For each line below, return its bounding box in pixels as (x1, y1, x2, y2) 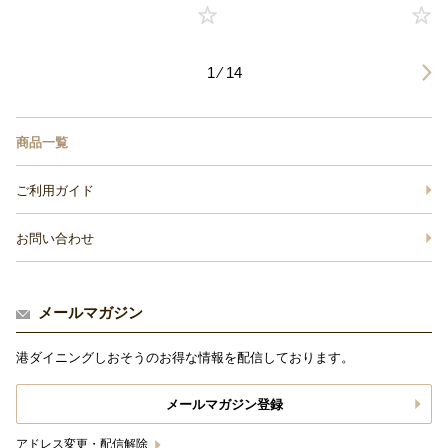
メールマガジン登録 (165, 397, 283, 413)
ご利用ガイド (16, 183, 94, 199)
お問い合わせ (16, 231, 94, 247)
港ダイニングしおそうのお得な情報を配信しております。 (16, 350, 354, 366)
